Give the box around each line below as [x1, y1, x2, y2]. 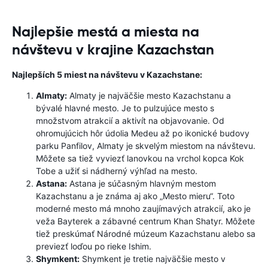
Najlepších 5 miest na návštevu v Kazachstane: [12, 69, 202, 80]
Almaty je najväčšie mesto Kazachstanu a [67, 90, 231, 100]
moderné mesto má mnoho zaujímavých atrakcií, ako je [36, 203, 251, 214]
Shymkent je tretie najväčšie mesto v [80, 254, 226, 264]
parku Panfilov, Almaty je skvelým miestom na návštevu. [36, 141, 255, 151]
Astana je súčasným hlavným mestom [67, 178, 216, 188]
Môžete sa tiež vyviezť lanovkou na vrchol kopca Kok [36, 153, 244, 163]
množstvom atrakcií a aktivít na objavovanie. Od [36, 115, 224, 126]
